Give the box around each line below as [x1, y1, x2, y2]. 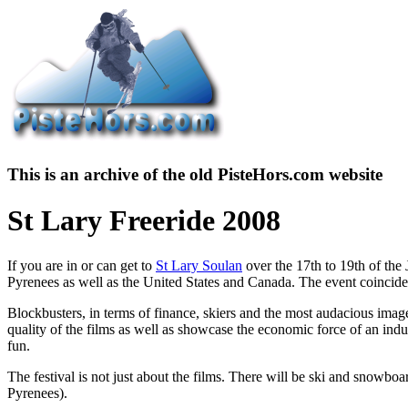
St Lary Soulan [156, 257, 242, 273]
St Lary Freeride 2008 [7, 204, 280, 238]
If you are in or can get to [7, 257, 156, 273]
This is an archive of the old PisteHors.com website [7, 164, 382, 184]
